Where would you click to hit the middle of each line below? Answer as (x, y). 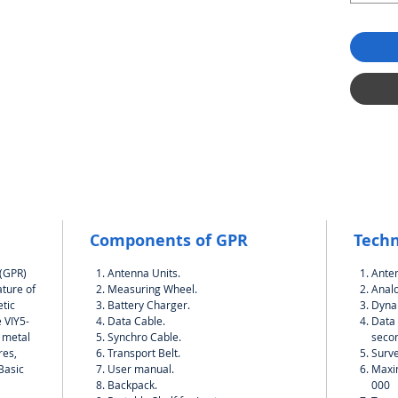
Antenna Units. (144, 273)
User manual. (141, 369)
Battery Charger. (149, 305)
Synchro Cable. (144, 337)
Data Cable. (136, 321)
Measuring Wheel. (152, 289)
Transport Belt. (144, 353)
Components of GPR (169, 241)
